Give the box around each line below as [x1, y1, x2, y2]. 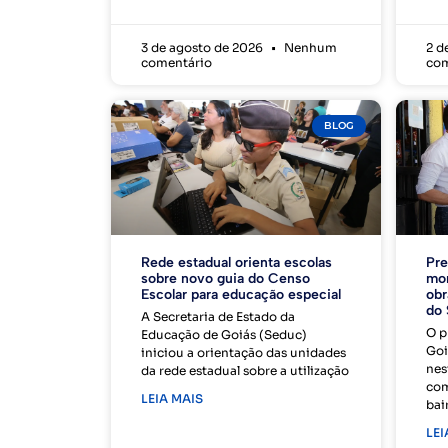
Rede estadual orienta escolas [140, 254, 332, 272]
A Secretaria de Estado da [140, 309, 295, 325]
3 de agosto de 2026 [140, 40, 266, 56]
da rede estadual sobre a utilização [140, 363, 349, 379]
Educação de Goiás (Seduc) [140, 327, 307, 343]
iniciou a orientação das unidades [140, 345, 346, 361]
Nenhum [280, 40, 337, 56]
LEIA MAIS [140, 391, 203, 407]
